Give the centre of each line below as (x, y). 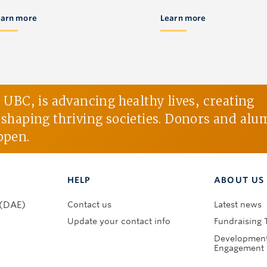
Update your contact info (119, 221)
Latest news (238, 204)
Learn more (183, 18)
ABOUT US (239, 180)
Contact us (89, 204)
